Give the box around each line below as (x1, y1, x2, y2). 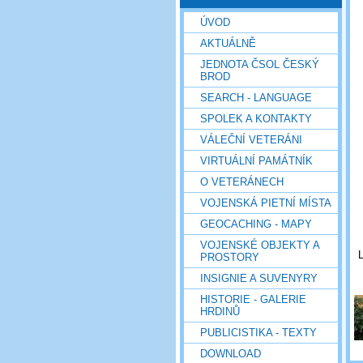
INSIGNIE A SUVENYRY (200, 271, 318, 284)
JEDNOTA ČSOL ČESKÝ (200, 58, 319, 70)
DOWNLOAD (200, 347, 261, 360)
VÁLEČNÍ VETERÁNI (200, 133, 302, 146)
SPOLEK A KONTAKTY (200, 112, 312, 125)
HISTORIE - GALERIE (200, 293, 306, 305)
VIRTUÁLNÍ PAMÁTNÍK (200, 154, 313, 167)
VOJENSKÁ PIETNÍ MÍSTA (200, 196, 331, 209)
